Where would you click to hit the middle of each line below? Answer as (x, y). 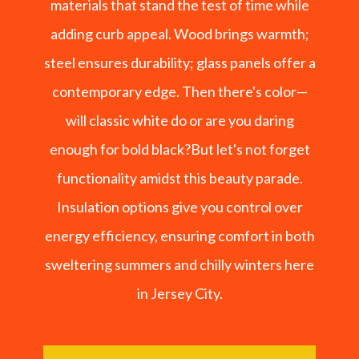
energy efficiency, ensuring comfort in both (179, 236)
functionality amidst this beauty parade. (179, 178)
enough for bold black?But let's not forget (179, 149)
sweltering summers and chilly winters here (179, 264)
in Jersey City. (179, 293)
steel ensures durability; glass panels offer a (179, 63)
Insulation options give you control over (179, 207)
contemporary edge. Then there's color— (179, 91)
